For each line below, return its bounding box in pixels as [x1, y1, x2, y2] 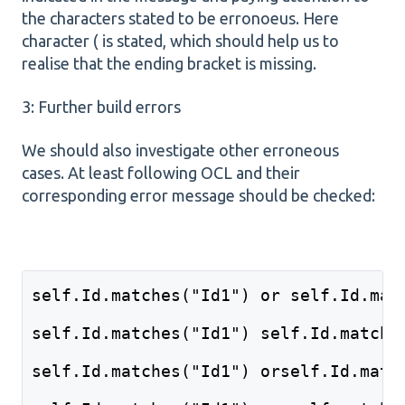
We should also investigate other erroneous [22, 141, 339, 160]
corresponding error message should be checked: [22, 186, 375, 205]
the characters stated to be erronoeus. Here [22, 8, 339, 27]
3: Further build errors [22, 98, 181, 117]
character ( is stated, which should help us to [22, 31, 339, 50]
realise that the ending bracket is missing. [22, 53, 316, 72]
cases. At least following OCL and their [22, 164, 300, 183]
